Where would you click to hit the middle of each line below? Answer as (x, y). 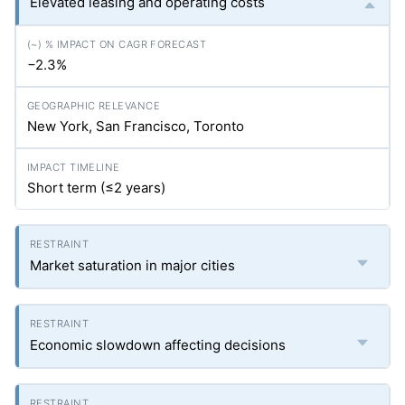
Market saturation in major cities (132, 265)
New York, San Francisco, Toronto (136, 126)
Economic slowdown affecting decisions (158, 345)
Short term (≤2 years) (96, 188)
